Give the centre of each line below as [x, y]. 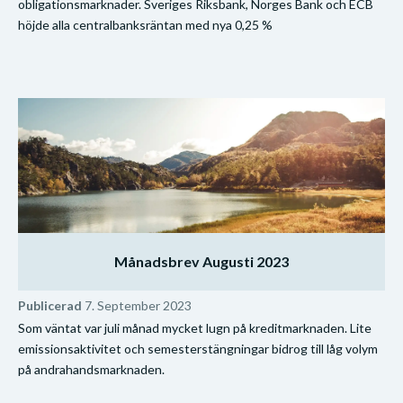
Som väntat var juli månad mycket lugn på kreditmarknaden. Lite [195, 327]
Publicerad [50, 305]
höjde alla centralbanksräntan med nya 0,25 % [145, 24]
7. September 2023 [137, 305]
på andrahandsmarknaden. [91, 369]
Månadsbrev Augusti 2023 [201, 261]
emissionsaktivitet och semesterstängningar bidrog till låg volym [198, 348]
